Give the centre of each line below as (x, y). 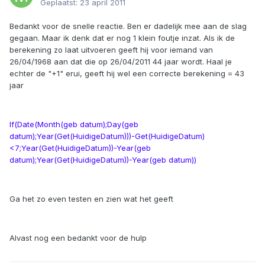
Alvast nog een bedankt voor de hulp (78, 238)
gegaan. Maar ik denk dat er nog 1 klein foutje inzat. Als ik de (122, 38)
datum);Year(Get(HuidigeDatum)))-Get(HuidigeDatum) (107, 136)
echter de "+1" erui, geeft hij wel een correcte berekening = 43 (127, 74)
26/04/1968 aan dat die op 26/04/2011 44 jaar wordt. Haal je (121, 62)
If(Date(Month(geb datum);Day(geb (74, 125)
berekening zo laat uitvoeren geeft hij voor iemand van (111, 50)
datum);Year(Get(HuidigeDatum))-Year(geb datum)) (103, 160)
